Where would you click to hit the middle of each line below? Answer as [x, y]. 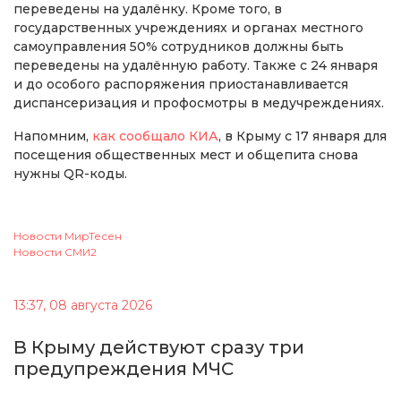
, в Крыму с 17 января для [303, 137]
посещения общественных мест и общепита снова [186, 155]
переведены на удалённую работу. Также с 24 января [196, 66]
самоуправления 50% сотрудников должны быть [179, 47]
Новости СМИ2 [55, 252]
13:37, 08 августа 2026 [83, 306]
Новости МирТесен [68, 236]
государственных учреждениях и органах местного [188, 28]
